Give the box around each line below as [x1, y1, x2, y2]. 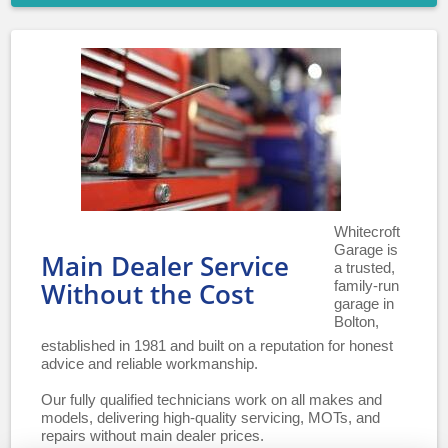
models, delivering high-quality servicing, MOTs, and [41, 408, 381, 426]
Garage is [333, 240, 398, 258]
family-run [333, 276, 399, 294]
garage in [333, 294, 394, 312]
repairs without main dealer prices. [41, 426, 265, 444]
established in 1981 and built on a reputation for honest [41, 336, 394, 354]
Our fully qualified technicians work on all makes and [41, 390, 383, 408]
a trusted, [333, 258, 395, 276]
